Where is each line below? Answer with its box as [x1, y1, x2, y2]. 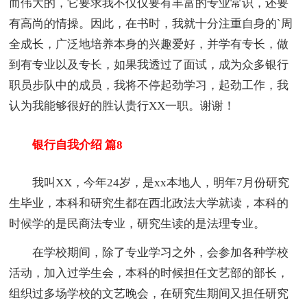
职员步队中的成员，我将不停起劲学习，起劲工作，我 [9, 79, 289, 93]
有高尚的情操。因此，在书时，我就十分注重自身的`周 [9, 17, 293, 31]
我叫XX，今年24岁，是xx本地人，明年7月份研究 [9, 176, 290, 190]
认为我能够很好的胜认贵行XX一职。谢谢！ [9, 99, 236, 113]
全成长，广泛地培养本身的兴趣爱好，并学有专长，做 [9, 38, 289, 51]
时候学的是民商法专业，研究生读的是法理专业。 [9, 217, 266, 231]
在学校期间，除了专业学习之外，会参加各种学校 [9, 246, 289, 260]
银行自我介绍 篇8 [9, 138, 123, 151]
